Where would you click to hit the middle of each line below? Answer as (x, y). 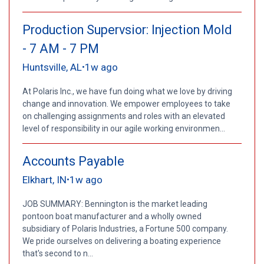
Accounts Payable (73, 161)
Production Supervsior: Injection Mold (127, 29)
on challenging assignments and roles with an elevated (123, 116)
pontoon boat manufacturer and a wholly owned (112, 216)
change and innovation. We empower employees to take (126, 103)
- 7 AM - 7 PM (60, 48)
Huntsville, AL (52, 67)
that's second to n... (57, 253)
